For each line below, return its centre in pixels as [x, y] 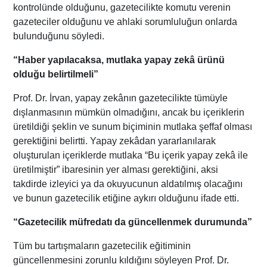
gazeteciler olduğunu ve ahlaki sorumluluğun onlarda [125, 21]
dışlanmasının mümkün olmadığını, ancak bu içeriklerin [129, 112]
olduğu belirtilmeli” [56, 74]
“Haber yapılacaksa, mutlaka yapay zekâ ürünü [119, 60]
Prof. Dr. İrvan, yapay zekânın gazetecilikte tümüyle [121, 98]
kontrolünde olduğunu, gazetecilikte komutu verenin [122, 7]
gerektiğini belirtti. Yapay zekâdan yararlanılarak [115, 141]
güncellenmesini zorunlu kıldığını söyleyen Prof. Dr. [121, 260]
